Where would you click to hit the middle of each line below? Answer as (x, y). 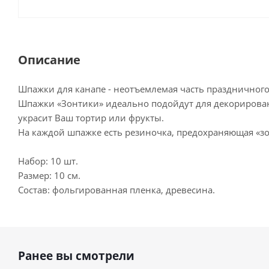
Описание (49, 60)
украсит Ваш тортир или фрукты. (91, 118)
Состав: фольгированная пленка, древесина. (116, 190)
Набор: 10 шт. (48, 161)
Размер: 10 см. (49, 175)
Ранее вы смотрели (76, 256)
